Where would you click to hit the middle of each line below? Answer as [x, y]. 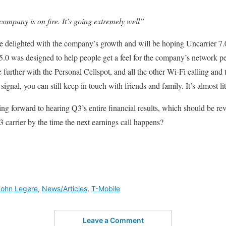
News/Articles [65, 188]
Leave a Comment [113, 220]
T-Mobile [106, 188]
